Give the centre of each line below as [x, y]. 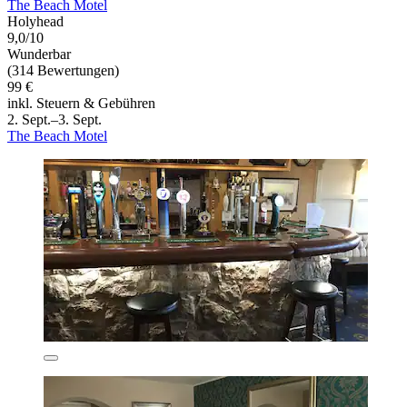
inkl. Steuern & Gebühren [81, 103]
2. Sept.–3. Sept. [55, 119]
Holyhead [35, 21]
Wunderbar [39, 54]
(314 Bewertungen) [63, 70]
